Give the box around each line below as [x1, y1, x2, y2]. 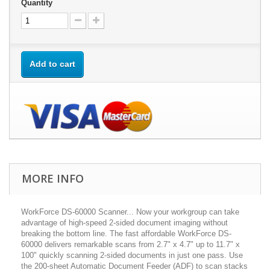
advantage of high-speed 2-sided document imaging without [21, 218, 228, 228]
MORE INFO [22, 171, 84, 186]
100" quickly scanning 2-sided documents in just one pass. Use [21, 251, 243, 260]
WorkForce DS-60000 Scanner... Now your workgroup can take [21, 207, 239, 217]
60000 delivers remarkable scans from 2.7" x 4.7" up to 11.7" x [21, 240, 240, 250]
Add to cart [30, 59, 75, 69]
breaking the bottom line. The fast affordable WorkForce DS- [21, 229, 231, 239]
